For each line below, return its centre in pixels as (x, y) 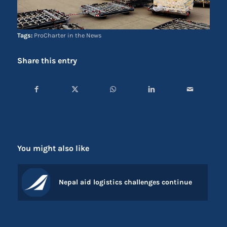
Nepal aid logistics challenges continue (125, 182)
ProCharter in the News (68, 35)
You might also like (53, 148)
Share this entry (47, 61)
